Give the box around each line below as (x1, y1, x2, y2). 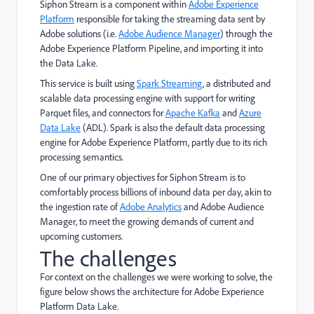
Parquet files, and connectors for (40, 107, 165, 119)
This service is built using (40, 77, 137, 90)
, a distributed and (203, 77, 271, 90)
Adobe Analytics (120, 200, 182, 213)
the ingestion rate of (40, 200, 120, 213)
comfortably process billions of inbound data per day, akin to (40, 186, 271, 198)
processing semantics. (40, 151, 123, 163)
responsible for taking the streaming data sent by (74, 13, 265, 25)
